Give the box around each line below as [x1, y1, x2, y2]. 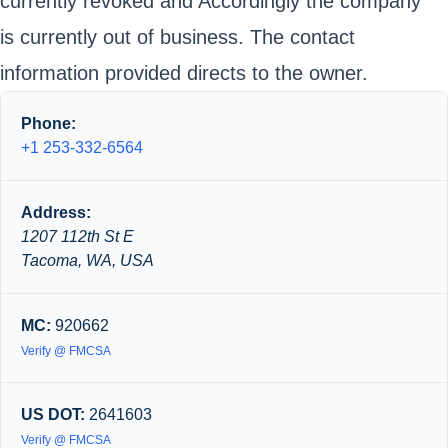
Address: [21, 204, 91, 221]
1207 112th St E [21, 228, 134, 245]
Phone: [21, 115, 76, 132]
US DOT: [21, 406, 85, 423]
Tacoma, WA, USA [21, 252, 154, 269]
